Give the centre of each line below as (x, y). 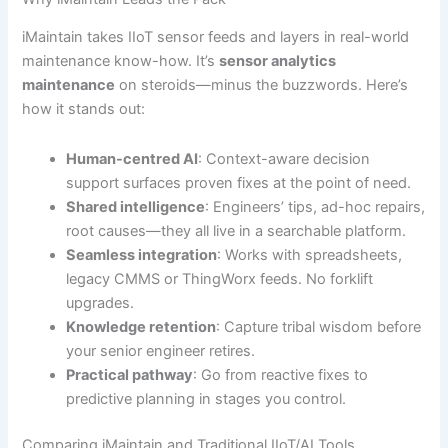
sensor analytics (278, 61)
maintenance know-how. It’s (121, 61)
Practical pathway (130, 374)
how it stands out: (84, 109)
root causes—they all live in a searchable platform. (236, 230)
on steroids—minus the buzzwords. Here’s (262, 85)
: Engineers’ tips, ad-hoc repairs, (315, 206)
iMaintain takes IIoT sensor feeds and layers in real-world (216, 37)
